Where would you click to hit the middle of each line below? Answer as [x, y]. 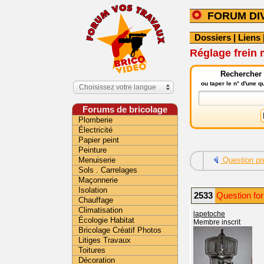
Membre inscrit [217, 222]
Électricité [95, 130]
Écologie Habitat [106, 220]
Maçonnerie [98, 180]
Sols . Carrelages [108, 170]
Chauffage [96, 200]
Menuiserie [97, 160]
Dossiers [213, 37]
